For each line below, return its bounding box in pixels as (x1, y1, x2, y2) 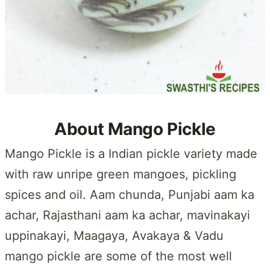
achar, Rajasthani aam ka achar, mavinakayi (5, 207, 250, 222)
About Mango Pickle (54, 118, 216, 139)
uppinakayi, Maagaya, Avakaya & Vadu (5, 228, 224, 243)
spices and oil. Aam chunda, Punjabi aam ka (5, 187, 254, 202)
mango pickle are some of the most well (5, 248, 232, 263)
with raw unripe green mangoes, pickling (5, 166, 236, 181)
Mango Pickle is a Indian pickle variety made (5, 146, 257, 161)
